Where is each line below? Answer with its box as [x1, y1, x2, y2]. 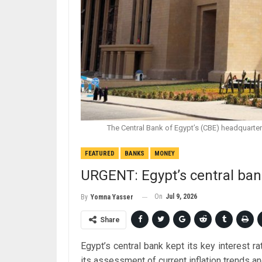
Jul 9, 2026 [166, 192, 197, 201]
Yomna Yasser [91, 193, 133, 202]
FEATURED [85, 150, 115, 158]
